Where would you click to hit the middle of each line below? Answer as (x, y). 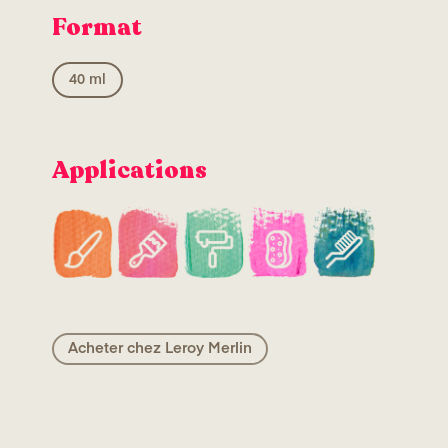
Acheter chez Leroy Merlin (160, 348)
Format (97, 27)
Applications (129, 171)
